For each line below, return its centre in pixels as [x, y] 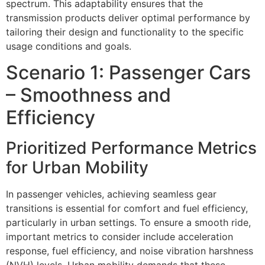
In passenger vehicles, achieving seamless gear [111, 194]
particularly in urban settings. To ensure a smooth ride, [128, 223]
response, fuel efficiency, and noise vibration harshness [130, 251]
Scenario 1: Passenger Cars [128, 73]
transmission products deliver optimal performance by [128, 18]
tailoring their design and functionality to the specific [125, 32]
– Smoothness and [88, 95]
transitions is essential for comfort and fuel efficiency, [127, 209]
